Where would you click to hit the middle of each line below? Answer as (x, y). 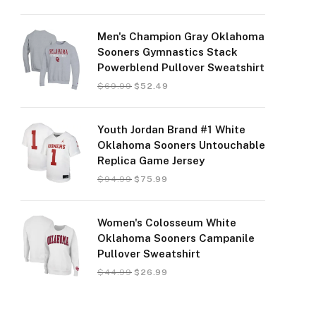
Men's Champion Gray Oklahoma (181, 36)
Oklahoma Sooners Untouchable (181, 145)
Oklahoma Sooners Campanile (176, 238)
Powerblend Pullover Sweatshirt (181, 67)
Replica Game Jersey (151, 160)
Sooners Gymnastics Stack (168, 52)
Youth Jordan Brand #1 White (171, 129)
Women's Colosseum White (167, 223)
